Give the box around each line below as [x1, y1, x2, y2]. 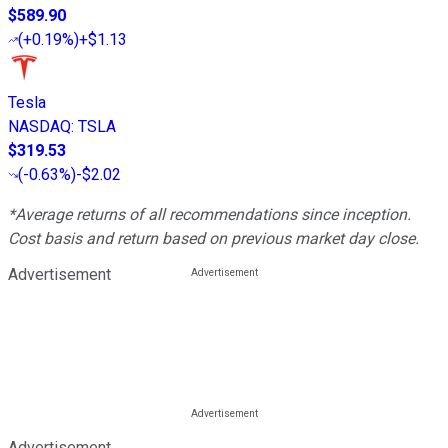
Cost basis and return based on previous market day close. [8, 228, 419, 248]
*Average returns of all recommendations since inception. [8, 204, 411, 224]
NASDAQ [8, 116, 71, 136]
